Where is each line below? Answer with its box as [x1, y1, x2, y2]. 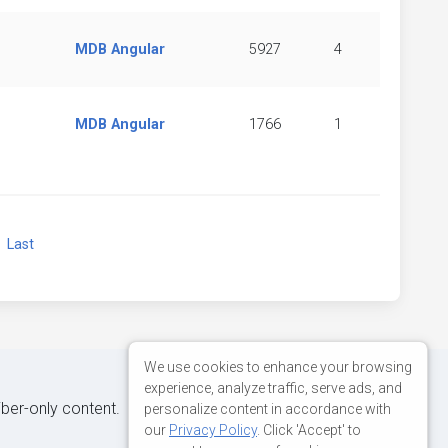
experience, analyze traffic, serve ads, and [144, 379, 402, 396]
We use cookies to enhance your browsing [144, 358, 412, 375]
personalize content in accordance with [144, 400, 391, 417]
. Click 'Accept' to [257, 421, 361, 438]
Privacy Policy [169, 421, 257, 438]
